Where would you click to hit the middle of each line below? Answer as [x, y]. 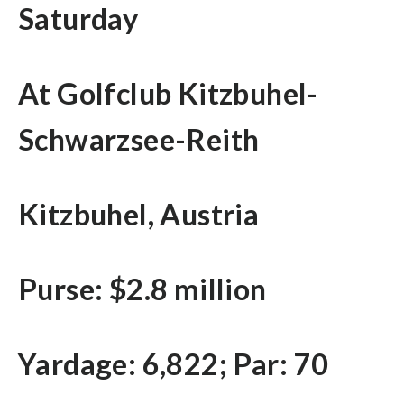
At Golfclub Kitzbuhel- [168, 93]
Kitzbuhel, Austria [139, 214]
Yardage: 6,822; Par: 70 [174, 363]
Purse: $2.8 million [142, 289]
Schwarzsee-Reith [139, 139]
